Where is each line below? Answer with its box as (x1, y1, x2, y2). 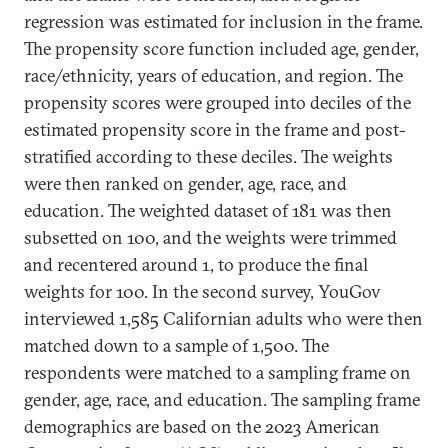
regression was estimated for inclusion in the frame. (24, 10, 423, 33)
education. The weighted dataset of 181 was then (24, 199, 392, 222)
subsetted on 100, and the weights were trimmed (24, 226, 397, 249)
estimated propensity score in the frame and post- (24, 118, 406, 141)
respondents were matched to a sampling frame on (24, 361, 411, 384)
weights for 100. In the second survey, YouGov (24, 280, 381, 303)
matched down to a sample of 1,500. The (24, 334, 329, 357)
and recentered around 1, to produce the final (24, 253, 368, 276)
